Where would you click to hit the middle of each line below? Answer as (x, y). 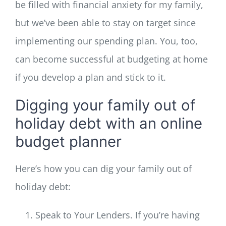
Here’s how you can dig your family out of (103, 169)
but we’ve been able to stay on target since (105, 22)
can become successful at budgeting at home (111, 59)
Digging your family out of (105, 105)
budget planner (68, 141)
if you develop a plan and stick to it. (90, 77)
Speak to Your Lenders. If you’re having (117, 215)
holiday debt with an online (108, 123)
